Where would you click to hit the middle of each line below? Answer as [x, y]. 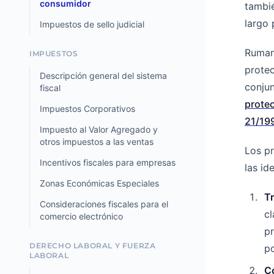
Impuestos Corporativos [87, 109]
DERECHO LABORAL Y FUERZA [93, 246]
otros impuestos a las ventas [97, 142]
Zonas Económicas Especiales [99, 183]
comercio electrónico [81, 216]
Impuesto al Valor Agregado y [99, 129]
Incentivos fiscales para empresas [108, 162]
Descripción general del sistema [103, 76]
